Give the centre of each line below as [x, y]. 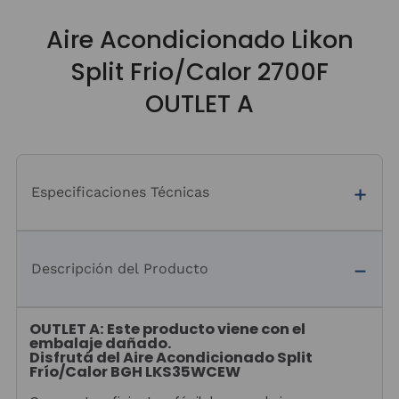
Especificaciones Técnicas [120, 192]
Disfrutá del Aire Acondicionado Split [171, 358]
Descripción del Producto [120, 269]
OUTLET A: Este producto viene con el [167, 330]
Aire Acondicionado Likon [199, 40]
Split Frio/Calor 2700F [199, 72]
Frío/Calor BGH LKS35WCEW [135, 372]
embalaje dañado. [100, 344]
